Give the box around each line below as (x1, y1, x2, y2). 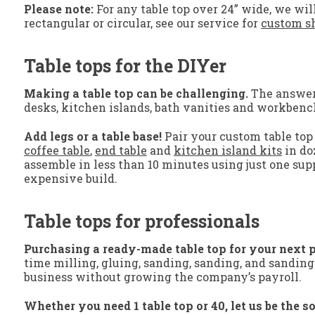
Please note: (24, 1, 94, 17)
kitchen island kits (174, 143, 282, 158)
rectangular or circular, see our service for (24, 15, 261, 31)
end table (95, 143, 147, 158)
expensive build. (24, 171, 117, 186)
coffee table (24, 143, 90, 158)
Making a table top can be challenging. (24, 86, 248, 101)
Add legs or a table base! (24, 129, 162, 144)
